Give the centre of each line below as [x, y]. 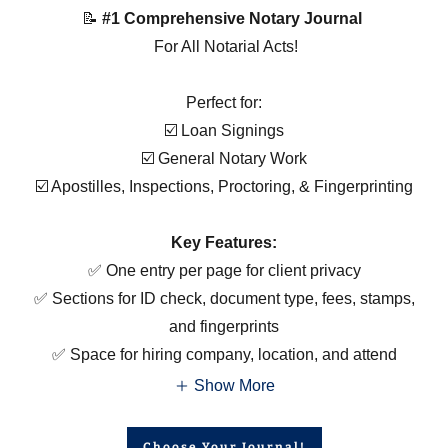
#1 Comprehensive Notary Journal [232, 18]
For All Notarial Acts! [224, 46]
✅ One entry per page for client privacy [224, 270]
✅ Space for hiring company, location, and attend [224, 354]
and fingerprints [224, 326]
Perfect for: [224, 102]
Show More [234, 386]
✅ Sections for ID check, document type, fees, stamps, [224, 298]
